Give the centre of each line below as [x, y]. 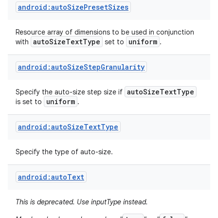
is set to [30, 102]
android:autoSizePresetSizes [73, 7]
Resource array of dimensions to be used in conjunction [105, 32]
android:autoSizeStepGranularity [81, 67]
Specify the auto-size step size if [70, 92]
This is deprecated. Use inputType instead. [82, 202]
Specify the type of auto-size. [65, 152]
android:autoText [51, 177]
